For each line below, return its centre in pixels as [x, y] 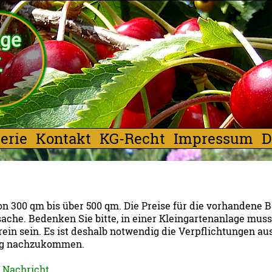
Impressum [213, 138]
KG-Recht [132, 138]
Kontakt [63, 138]
